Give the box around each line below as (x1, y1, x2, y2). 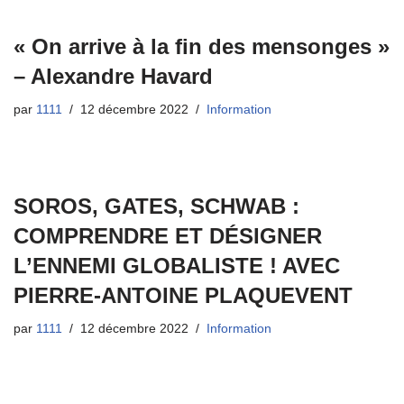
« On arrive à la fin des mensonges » (14, 34, 390, 60)
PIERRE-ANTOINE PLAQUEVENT (14, 283, 353, 308)
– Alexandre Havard (14, 64, 213, 89)
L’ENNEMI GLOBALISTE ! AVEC (14, 253, 340, 279)
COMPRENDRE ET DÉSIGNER (14, 224, 322, 249)
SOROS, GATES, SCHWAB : (14, 194, 299, 219)
